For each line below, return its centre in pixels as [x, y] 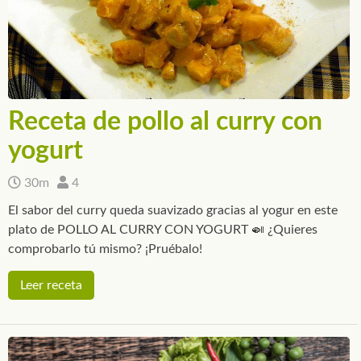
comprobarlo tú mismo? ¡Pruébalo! [105, 249]
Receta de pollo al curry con [165, 121]
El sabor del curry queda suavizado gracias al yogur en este [173, 210]
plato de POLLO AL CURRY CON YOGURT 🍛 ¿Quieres [163, 229]
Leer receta [51, 285]
